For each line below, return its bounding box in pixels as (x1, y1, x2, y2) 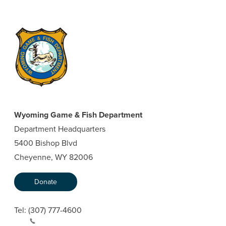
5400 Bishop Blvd (14, 137, 77, 149)
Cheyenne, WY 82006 (14, 151, 93, 163)
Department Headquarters (14, 123, 105, 135)
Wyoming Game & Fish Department (14, 109, 142, 121)
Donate (34, 177, 57, 187)
